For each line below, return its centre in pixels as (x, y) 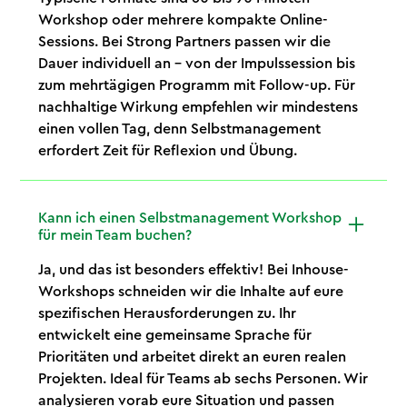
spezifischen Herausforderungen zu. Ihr (168, 313)
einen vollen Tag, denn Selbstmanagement (180, 129)
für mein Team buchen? (115, 235)
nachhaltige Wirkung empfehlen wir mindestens (199, 107)
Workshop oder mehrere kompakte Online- (184, 20)
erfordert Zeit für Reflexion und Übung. (168, 150)
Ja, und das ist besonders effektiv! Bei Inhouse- (194, 269)
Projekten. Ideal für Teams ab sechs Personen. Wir (203, 378)
